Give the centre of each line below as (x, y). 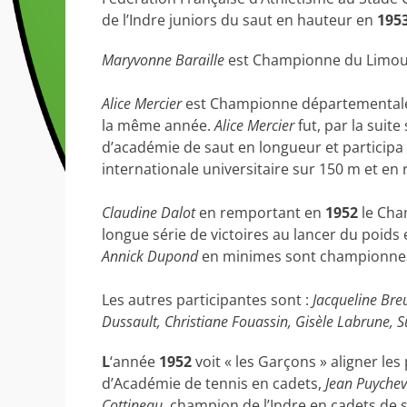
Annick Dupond (150, 256)
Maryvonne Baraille (163, 60)
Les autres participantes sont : (207, 300)
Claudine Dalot (149, 213)
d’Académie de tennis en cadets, (213, 383)
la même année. (158, 125)
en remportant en (260, 213)
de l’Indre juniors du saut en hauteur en (239, 20)
